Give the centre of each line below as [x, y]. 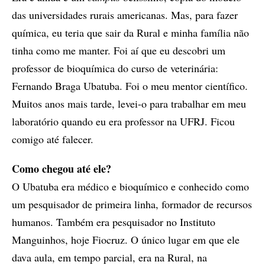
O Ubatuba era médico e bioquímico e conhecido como [130, 187]
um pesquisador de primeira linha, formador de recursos [132, 204]
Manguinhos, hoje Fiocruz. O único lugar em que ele [126, 240]
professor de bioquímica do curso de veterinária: [115, 68]
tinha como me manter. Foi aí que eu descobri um [119, 51]
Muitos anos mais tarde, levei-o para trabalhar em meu [129, 104]
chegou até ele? [75, 169]
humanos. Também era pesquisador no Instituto [114, 222]
